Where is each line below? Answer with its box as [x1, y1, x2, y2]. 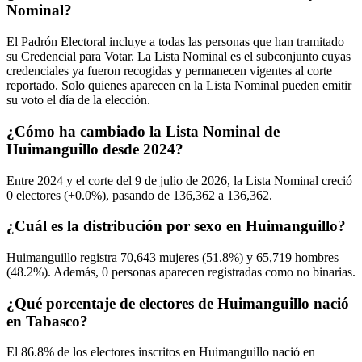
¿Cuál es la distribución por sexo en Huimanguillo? [6, 217, 346, 235]
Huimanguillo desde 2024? [6, 140, 183, 158]
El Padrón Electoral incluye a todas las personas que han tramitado [6, 35, 344, 49]
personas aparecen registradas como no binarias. [108, 265, 356, 280]
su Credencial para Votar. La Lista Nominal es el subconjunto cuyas [6, 49, 351, 64]
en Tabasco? [6, 312, 88, 330]
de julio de [141, 173, 201, 187]
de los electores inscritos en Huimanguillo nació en [54, 345, 315, 360]
